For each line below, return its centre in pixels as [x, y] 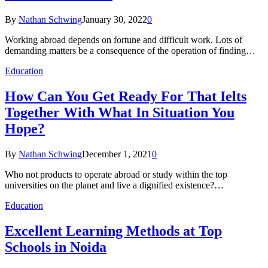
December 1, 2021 [117, 154]
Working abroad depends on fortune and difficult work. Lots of [124, 40]
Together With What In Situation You [120, 113]
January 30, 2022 [115, 20]
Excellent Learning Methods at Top [113, 231]
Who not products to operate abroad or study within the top [116, 174]
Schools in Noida [56, 247]
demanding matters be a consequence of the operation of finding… [130, 51]
